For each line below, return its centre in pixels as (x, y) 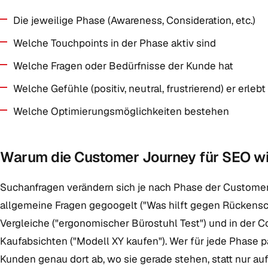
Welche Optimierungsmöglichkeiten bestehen (121, 111)
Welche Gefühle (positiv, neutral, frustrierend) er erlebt (139, 89)
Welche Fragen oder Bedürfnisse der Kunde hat (123, 66)
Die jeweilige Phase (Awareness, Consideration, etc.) (134, 20)
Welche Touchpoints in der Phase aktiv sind (115, 43)
